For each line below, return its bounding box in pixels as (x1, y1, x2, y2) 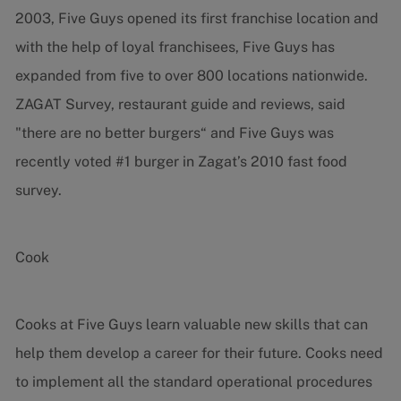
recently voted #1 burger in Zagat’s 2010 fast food (14, 153, 347, 171)
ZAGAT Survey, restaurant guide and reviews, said (14, 96, 346, 114)
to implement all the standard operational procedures (14, 373, 372, 391)
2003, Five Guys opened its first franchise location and (14, 10, 379, 28)
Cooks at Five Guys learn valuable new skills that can (14, 316, 368, 334)
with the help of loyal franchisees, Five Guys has (14, 38, 335, 56)
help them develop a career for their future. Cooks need (14, 345, 383, 363)
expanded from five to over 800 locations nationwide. (14, 67, 368, 85)
